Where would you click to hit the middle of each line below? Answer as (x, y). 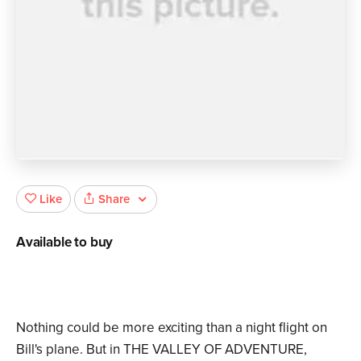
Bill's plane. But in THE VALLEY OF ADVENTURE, (162, 350)
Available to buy (65, 243)
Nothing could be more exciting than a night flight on (172, 328)
